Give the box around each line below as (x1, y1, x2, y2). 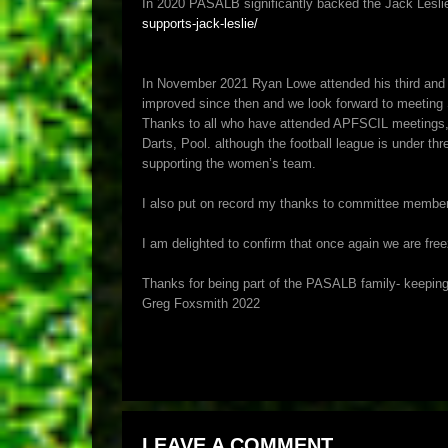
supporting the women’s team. (142, 156, 316, 171)
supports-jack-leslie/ (142, 16, 258, 31)
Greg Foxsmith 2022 (142, 296, 260, 311)
